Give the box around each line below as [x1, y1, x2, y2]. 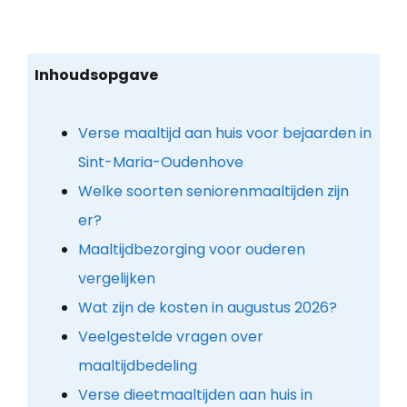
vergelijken [77, 267, 155, 289]
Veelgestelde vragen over [77, 325, 263, 347]
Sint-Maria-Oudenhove [77, 151, 243, 173]
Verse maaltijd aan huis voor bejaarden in [77, 122, 372, 144]
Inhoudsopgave [34, 64, 158, 85]
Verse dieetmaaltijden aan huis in [77, 383, 313, 405]
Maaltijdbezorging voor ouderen [77, 238, 305, 260]
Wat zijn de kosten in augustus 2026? [77, 296, 337, 318]
